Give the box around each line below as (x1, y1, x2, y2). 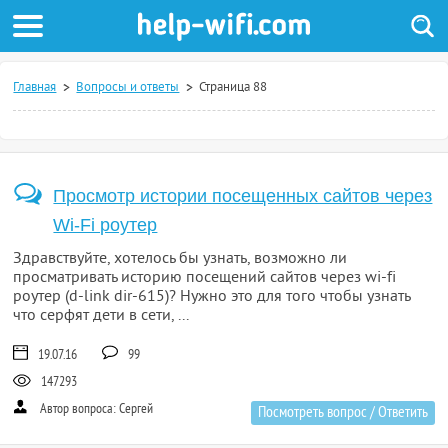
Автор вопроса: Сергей (37, 401, 154, 418)
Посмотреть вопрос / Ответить (257, 403, 428, 423)
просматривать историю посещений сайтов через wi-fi (13, 268, 397, 288)
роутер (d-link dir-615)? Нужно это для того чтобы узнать (13, 287, 411, 307)
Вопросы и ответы (76, 80, 180, 96)
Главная (13, 80, 57, 96)
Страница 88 (199, 80, 268, 96)
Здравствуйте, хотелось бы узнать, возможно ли (13, 249, 348, 269)
